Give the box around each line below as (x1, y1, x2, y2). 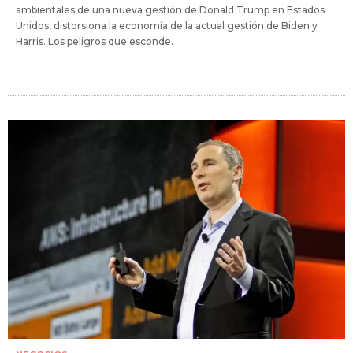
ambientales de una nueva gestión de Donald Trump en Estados (16, 3, 325, 16)
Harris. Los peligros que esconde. (16, 35, 173, 47)
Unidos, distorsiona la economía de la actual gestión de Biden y (16, 19, 318, 32)
